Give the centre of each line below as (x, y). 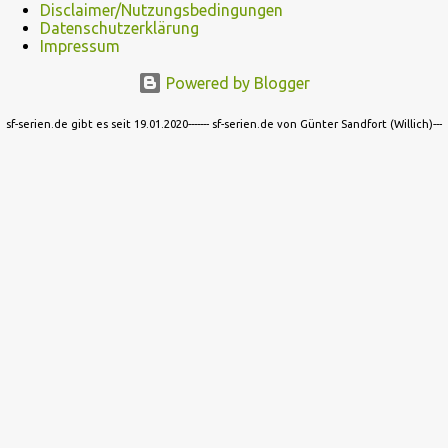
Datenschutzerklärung (119, 28)
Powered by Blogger (236, 83)
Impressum (80, 46)
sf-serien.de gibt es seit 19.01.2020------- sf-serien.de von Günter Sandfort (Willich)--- (224, 124)
